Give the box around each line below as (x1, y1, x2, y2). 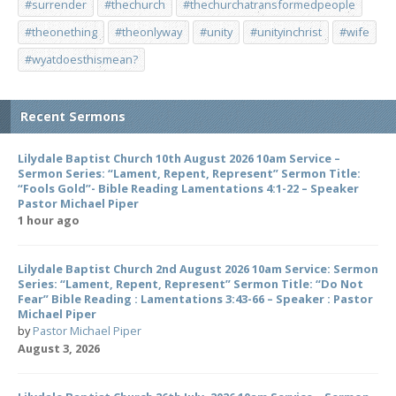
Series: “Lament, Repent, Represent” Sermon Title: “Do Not (18, 276, 363, 292)
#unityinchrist (250, 24, 322, 40)
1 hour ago (18, 212, 80, 228)
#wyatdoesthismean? (25, 51, 138, 67)
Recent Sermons (20, 108, 126, 125)
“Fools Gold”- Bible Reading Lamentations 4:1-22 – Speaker (18, 180, 359, 196)
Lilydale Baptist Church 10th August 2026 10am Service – (18, 150, 340, 166)
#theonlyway (115, 24, 182, 40)
